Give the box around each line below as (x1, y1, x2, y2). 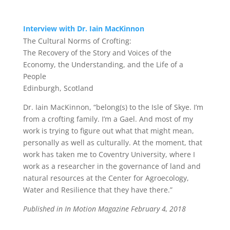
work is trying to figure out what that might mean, (23, 126, 194, 136)
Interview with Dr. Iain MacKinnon (23, 24, 144, 33)
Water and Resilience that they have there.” (23, 185, 175, 195)
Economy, (23, 60, 58, 69)
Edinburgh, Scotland (23, 83, 93, 93)
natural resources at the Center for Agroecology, (23, 173, 189, 183)
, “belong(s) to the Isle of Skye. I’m (89, 102, 203, 112)
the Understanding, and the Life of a (57, 60, 183, 69)
